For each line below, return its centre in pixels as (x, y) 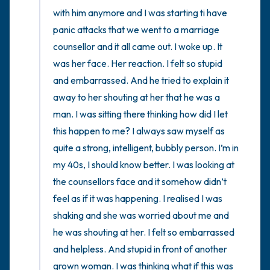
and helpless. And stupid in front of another (140, 249)
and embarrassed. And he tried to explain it (141, 80)
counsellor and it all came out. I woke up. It (138, 46)
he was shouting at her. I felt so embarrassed (144, 232)
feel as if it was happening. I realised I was (138, 198)
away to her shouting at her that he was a (137, 97)
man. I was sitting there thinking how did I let (140, 114)
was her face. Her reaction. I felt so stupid (138, 63)
